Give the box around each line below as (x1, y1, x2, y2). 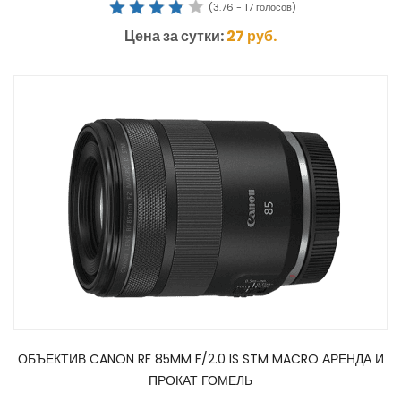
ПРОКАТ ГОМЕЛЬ (149, 371, 252, 389)
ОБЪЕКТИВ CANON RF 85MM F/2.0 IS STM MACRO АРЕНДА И (17, 349, 384, 368)
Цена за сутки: (124, 25, 226, 47)
